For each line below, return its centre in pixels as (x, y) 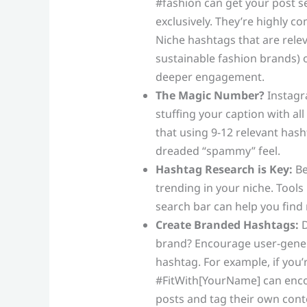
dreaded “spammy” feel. (218, 150)
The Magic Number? (210, 95)
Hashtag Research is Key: (224, 169)
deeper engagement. (210, 76)
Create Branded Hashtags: (227, 224)
